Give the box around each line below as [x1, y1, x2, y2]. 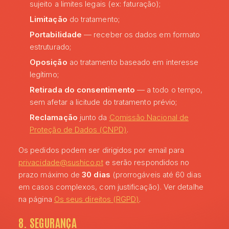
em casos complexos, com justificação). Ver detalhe [18, 182, 203, 192]
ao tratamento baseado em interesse [67, 57, 199, 67]
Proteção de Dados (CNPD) [30, 125, 127, 134]
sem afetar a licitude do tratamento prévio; [30, 97, 177, 107]
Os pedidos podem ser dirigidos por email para [18, 145, 185, 155]
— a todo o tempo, [134, 85, 203, 95]
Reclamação [30, 112, 78, 122]
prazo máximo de [18, 170, 82, 179]
